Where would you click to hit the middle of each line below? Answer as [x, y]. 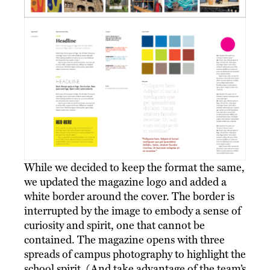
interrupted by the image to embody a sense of [133, 211]
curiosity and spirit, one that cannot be [115, 225]
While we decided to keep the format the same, [134, 168]
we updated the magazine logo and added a [125, 182]
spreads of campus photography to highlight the [135, 254]
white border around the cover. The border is [129, 196]
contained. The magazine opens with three [124, 240]
